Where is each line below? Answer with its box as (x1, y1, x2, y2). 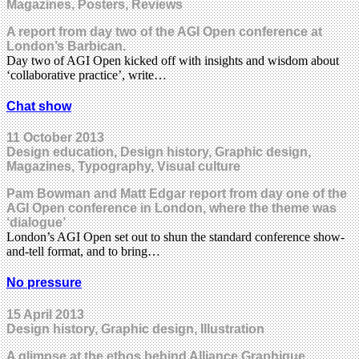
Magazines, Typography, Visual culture (6, 159, 240, 174)
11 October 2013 (6, 131, 104, 145)
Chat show (6, 99, 71, 113)
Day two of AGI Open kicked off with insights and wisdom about (6, 53, 339, 67)
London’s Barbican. (6, 38, 126, 53)
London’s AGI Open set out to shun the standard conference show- (6, 230, 345, 244)
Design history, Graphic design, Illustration (6, 321, 264, 336)
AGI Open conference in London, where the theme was (6, 201, 337, 216)
